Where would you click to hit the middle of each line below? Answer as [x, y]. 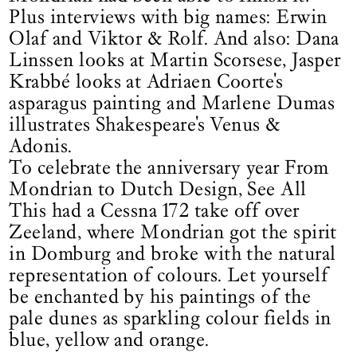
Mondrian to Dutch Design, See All [158, 189]
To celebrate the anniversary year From [169, 168]
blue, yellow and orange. [109, 340]
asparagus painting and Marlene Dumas [172, 103]
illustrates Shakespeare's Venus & [145, 125]
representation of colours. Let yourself [169, 275]
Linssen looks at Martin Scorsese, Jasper [175, 60]
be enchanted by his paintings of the [160, 297]
